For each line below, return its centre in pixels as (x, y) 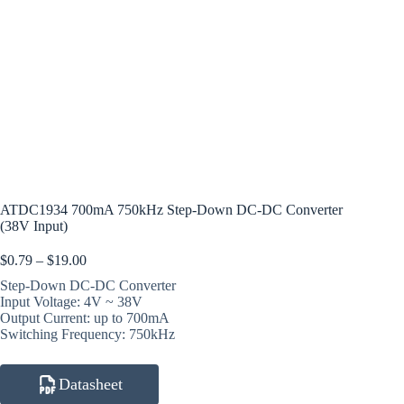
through (108, 308)
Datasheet (91, 384)
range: (103, 275)
